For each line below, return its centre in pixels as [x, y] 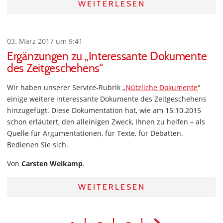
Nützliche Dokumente [162, 88]
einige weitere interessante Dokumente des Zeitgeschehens [107, 99]
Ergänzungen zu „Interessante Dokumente [107, 56]
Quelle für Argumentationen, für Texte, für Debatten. [95, 133]
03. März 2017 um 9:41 [45, 41]
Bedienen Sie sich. [38, 145]
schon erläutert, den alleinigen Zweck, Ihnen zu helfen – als [106, 122]
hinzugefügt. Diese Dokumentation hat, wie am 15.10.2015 [104, 111]
